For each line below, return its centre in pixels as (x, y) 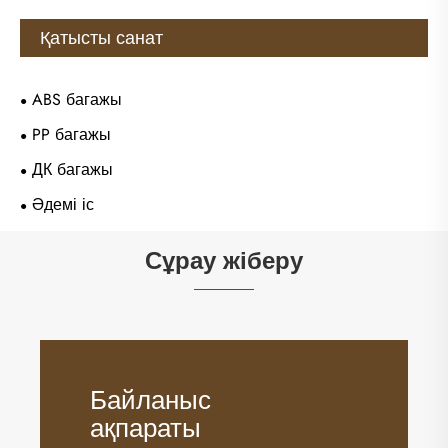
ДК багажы (72, 170)
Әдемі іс (63, 205)
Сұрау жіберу (224, 261)
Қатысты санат (101, 38)
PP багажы (71, 135)
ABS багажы (77, 100)
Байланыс (150, 399)
